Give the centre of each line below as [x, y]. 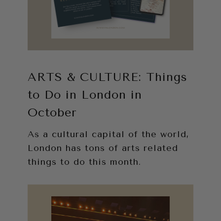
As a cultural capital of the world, [109, 134]
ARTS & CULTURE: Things [108, 77]
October [52, 113]
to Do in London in [85, 95]
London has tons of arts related [103, 148]
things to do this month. [84, 162]
